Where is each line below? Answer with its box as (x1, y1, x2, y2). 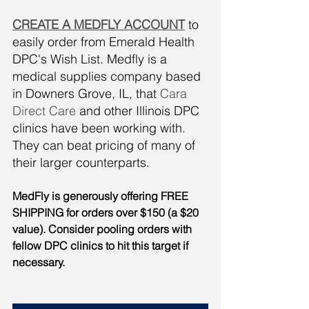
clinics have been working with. (12, 119, 189, 136)
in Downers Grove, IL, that (12, 85, 160, 101)
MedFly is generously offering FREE (12, 188, 191, 203)
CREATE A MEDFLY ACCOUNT (12, 16, 185, 32)
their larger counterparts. (12, 154, 153, 170)
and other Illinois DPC (76, 102, 203, 119)
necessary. (12, 255, 68, 269)
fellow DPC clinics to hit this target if (12, 238, 191, 252)
